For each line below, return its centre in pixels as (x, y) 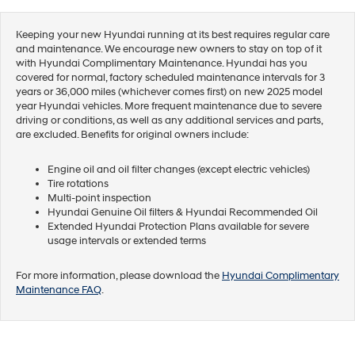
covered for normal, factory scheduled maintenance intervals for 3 (170, 77)
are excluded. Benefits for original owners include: (132, 134)
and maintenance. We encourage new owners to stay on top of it (169, 49)
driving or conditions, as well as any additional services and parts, (169, 120)
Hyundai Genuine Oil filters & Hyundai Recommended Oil (183, 212)
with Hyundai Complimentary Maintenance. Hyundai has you (162, 63)
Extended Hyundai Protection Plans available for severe (178, 226)
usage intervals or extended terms (127, 240)
